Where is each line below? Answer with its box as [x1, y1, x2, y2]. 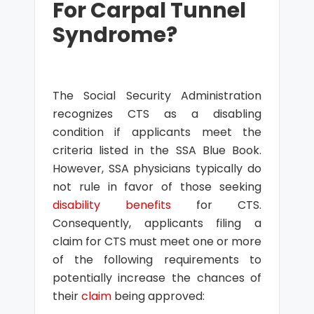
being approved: [111, 288, 205, 304]
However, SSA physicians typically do [52, 161, 262, 177]
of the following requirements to [52, 252, 262, 268]
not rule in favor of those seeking [52, 179, 262, 195]
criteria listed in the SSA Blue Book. [52, 142, 262, 158]
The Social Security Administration [52, 88, 262, 104]
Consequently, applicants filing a [52, 215, 262, 231]
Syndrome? [52, 20, 177, 50]
